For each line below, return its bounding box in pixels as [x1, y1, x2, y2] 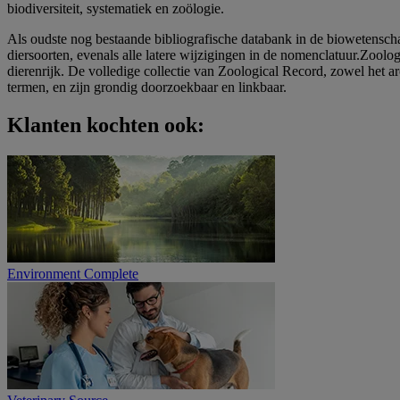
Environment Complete [7, 265, 138, 281]
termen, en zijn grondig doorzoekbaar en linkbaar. [7, 79, 287, 96]
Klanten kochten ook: [7, 113, 204, 137]
